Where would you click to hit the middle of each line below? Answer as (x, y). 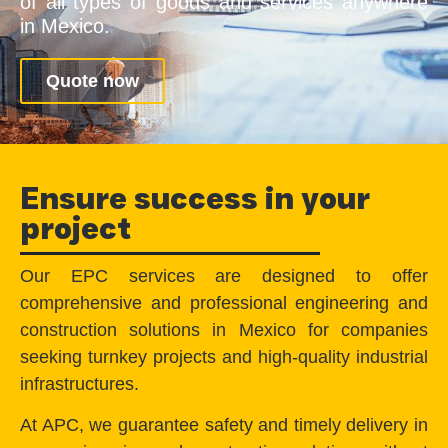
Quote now (92, 81)
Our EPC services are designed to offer (224, 276)
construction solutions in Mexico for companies (224, 330)
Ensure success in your (195, 198)
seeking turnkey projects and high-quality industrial (224, 357)
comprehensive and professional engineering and (224, 303)
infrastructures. (79, 384)
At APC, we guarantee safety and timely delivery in (224, 425)
